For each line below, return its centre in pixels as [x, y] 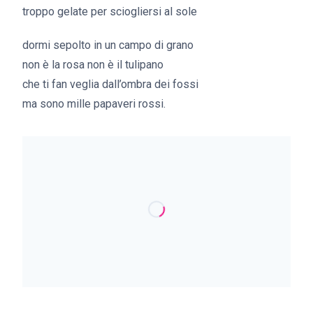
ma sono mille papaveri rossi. [94, 104]
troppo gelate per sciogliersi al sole [110, 12]
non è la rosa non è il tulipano [93, 65]
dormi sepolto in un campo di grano [108, 45]
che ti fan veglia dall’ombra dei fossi [110, 84]
